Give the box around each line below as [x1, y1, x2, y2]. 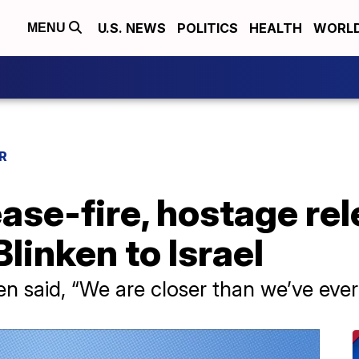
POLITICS [177, 20, 238, 36]
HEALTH [249, 20, 302, 36]
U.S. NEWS [98, 20, 166, 36]
